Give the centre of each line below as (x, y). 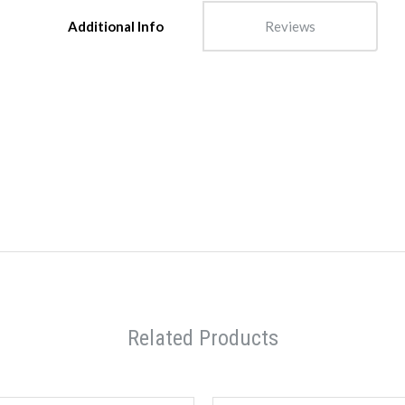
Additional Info (115, 27)
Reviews (290, 27)
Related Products (202, 338)
